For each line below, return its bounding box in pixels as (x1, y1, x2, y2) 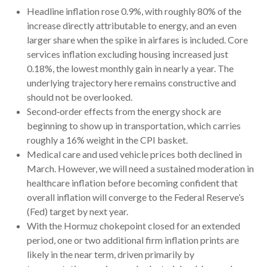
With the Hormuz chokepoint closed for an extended (27, 219, 240, 231)
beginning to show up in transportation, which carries (27, 119, 241, 131)
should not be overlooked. (27, 91, 132, 103)
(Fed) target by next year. (27, 205, 128, 217)
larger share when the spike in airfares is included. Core (27, 33, 248, 45)
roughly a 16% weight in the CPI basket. (27, 133, 188, 145)
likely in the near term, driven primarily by (27, 248, 194, 260)
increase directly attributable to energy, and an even (27, 19, 237, 31)
